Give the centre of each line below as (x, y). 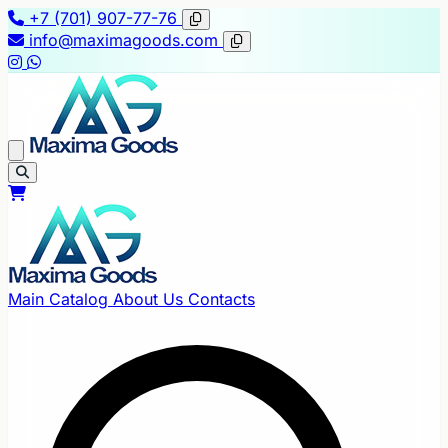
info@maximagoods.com (123, 40)
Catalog (81, 299)
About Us (150, 299)
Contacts (221, 299)
